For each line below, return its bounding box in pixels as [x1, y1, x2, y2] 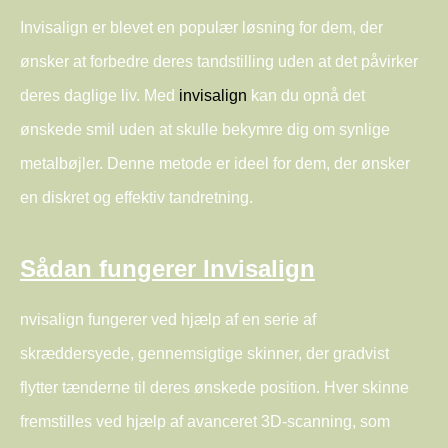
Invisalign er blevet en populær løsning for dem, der [20, 19, 383, 37]
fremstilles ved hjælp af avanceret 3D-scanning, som [20, 413, 390, 431]
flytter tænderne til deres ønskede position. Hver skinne [20, 379, 409, 397]
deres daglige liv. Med [20, 87, 179, 105]
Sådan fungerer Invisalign [20, 255, 315, 283]
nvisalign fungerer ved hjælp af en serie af [20, 311, 316, 329]
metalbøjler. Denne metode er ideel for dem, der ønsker [20, 155, 410, 173]
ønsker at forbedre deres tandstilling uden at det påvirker [20, 53, 418, 71]
